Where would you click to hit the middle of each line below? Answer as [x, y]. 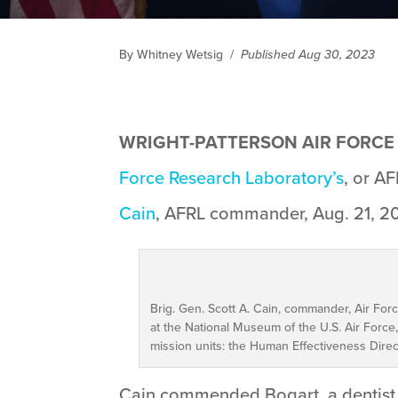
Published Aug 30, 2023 [308, 54]
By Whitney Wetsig [171, 54]
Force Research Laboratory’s [232, 177]
